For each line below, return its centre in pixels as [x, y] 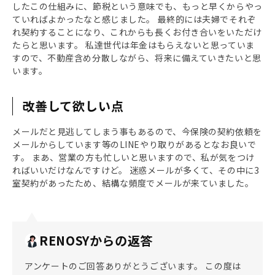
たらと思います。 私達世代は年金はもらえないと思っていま [134, 45]
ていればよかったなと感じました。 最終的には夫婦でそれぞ [134, 19]
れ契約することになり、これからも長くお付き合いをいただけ [137, 32]
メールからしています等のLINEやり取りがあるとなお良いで [134, 144]
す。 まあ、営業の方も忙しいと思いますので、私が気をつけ [134, 157]
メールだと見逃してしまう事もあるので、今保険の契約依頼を [137, 131]
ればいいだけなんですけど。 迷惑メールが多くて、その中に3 [136, 170]
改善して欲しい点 [73, 106]
